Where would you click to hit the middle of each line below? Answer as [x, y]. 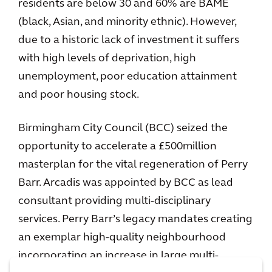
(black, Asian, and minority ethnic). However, [127, 22]
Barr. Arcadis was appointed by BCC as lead [126, 183]
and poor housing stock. [79, 95]
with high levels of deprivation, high [107, 59]
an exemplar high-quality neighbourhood [122, 238]
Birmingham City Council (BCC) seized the [123, 128]
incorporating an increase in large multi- [118, 256]
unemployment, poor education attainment [127, 77]
